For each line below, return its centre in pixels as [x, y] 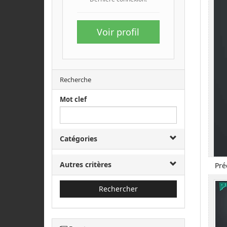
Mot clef [73, 99]
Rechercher [118, 189]
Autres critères [86, 164]
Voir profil [118, 32]
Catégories [79, 139]
